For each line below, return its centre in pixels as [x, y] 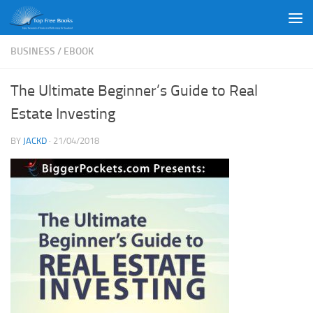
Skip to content [56, 20]
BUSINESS [33, 51]
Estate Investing [65, 114]
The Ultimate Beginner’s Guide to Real [134, 91]
